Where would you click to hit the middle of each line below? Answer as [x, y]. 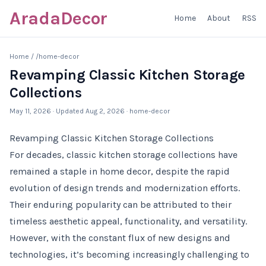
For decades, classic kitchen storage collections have [123, 155]
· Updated [69, 111]
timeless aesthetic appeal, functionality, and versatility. [128, 221]
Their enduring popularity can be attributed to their [121, 205]
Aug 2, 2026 [105, 111]
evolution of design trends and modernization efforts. [125, 188]
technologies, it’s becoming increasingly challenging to [129, 254]
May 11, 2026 [30, 111]
